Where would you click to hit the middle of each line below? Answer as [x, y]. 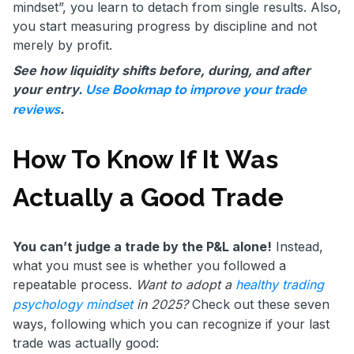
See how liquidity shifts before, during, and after [162, 71]
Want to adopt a [186, 285]
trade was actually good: [86, 343]
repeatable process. [74, 285]
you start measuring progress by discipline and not [165, 26]
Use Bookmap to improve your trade [196, 90]
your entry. [49, 90]
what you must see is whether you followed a [149, 266]
